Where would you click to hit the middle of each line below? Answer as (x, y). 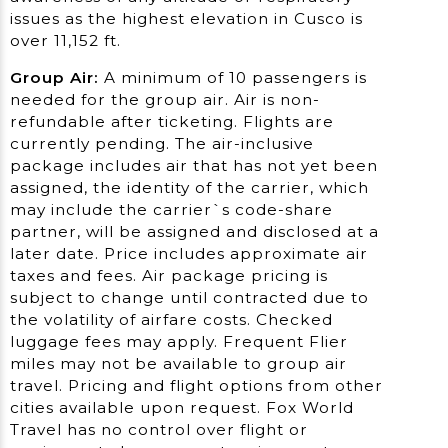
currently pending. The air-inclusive (162, 144)
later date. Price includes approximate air (189, 254)
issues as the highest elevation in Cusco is (186, 18)
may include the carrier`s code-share (171, 210)
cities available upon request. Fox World (182, 408)
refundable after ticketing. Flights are (172, 122)
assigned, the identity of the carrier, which (189, 188)
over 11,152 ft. (65, 40)
